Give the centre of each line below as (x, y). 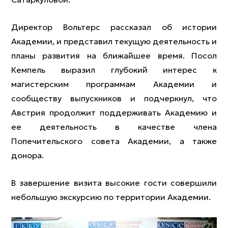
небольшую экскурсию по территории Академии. (111, 197)
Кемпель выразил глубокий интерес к (114, 70)
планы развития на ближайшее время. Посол (114, 55)
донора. (27, 155)
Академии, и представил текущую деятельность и (114, 41)
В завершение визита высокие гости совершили (114, 183)
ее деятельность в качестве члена (114, 127)
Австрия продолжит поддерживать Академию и (114, 112)
